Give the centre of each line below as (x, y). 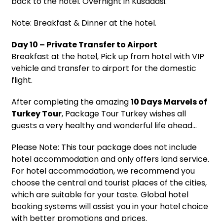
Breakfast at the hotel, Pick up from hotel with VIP (108, 56)
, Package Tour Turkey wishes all (124, 113)
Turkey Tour (37, 113)
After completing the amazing (71, 102)
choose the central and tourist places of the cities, (109, 183)
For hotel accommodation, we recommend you (103, 171)
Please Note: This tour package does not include (104, 147)
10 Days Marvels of (169, 102)
